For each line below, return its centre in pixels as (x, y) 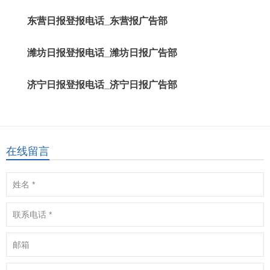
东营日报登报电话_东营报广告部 (97, 21)
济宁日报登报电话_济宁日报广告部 (102, 85)
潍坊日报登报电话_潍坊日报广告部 (102, 53)
